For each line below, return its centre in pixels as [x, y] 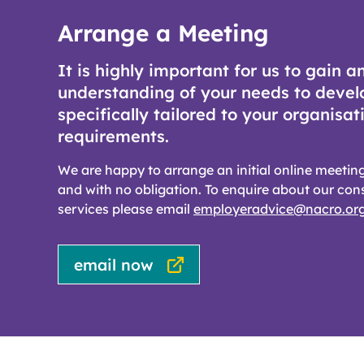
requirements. [113, 136]
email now [114, 264]
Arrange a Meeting [163, 33]
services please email [126, 209]
